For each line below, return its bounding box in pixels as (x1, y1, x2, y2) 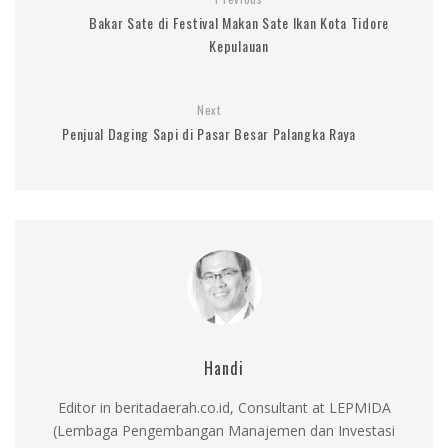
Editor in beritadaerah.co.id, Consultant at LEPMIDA (57, 397, 391, 417)
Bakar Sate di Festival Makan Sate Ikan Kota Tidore (89, 11, 389, 33)
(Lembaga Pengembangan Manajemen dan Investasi (53, 420, 395, 440)
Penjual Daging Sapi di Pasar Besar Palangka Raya (62, 122, 356, 144)
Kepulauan (209, 34, 269, 56)
